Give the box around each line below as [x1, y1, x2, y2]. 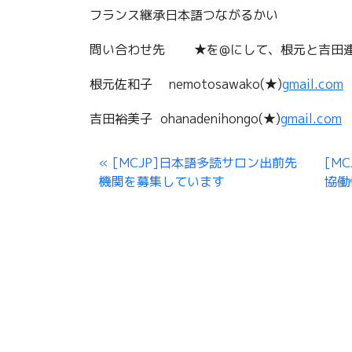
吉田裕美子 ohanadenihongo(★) [90, 110, 280, 128]
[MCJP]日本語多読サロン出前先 [112, 154, 297, 172]
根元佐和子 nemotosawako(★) [90, 75, 282, 93]
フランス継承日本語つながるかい [90, 6, 278, 24]
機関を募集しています [99, 173, 225, 191]
